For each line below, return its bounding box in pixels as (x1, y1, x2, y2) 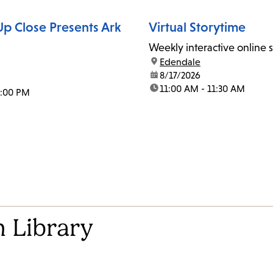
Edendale (160, 57, 200, 68)
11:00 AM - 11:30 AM (160, 83, 245, 94)
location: (149, 57, 185, 68)
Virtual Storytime (149, 19, 246, 35)
